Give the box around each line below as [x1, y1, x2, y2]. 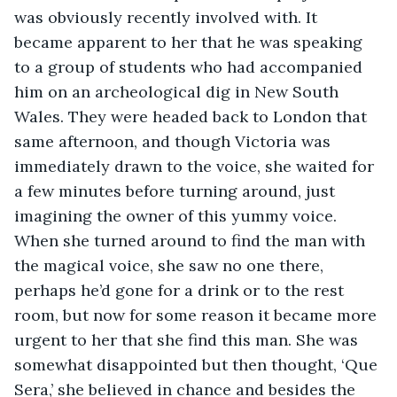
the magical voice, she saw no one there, [14, 254, 328, 276]
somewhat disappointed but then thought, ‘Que [14, 354, 382, 375]
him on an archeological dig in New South [14, 81, 343, 102]
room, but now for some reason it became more [14, 304, 381, 325]
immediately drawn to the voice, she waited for [14, 155, 378, 176]
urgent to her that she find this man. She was [14, 329, 362, 350]
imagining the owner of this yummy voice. [14, 205, 341, 226]
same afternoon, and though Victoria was [14, 130, 335, 152]
